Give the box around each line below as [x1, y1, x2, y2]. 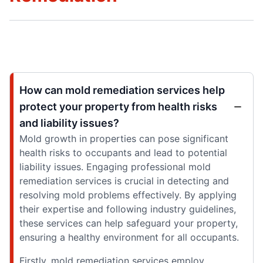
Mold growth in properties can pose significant [19, 133, 228, 145]
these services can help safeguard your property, [19, 217, 238, 230]
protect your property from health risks [19, 100, 217, 113]
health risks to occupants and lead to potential [19, 147, 227, 159]
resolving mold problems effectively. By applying [19, 189, 237, 201]
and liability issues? [19, 117, 119, 130]
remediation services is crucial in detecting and [19, 175, 229, 187]
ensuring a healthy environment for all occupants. [19, 231, 239, 244]
